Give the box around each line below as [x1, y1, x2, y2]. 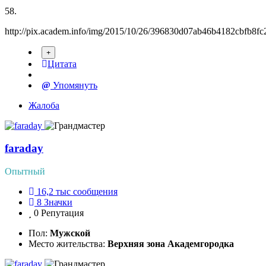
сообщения [73, 186, 118, 197]
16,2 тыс [37, 186, 71, 197]
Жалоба [28, 100, 59, 110]
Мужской [50, 228, 90, 239]
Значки [44, 197, 72, 208]
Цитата [47, 58, 77, 69]
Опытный [5, 166, 45, 177]
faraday [5, 142, 43, 155]
